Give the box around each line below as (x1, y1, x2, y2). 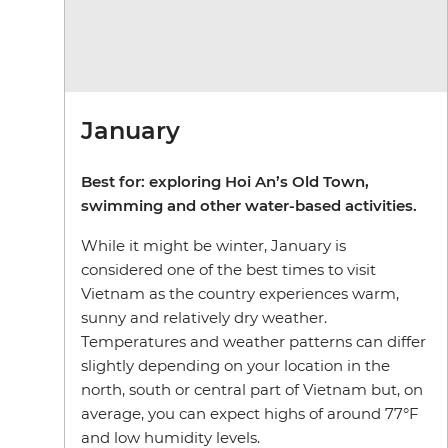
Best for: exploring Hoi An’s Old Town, (81, 171, 369, 191)
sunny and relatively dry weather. (81, 307, 327, 327)
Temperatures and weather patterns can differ (81, 331, 426, 351)
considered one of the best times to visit (81, 259, 376, 279)
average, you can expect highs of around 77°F (81, 403, 419, 423)
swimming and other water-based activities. (81, 195, 417, 215)
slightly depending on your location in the (81, 355, 390, 375)
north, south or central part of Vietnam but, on (81, 379, 423, 399)
